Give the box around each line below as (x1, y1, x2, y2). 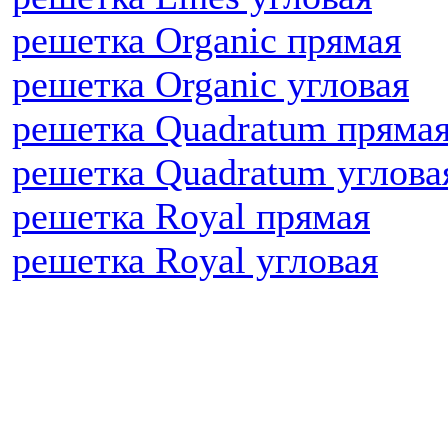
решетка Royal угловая (12, 239, 378, 281)
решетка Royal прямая (12, 195, 370, 237)
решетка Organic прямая (12, 19, 401, 61)
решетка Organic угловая (12, 63, 409, 105)
